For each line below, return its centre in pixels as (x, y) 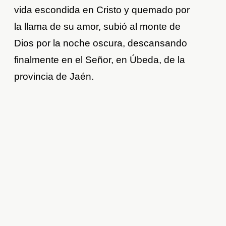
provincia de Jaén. (54, 77)
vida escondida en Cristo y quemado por (102, 10)
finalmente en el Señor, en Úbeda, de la (100, 60)
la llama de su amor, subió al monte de (98, 27)
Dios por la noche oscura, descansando (101, 43)
